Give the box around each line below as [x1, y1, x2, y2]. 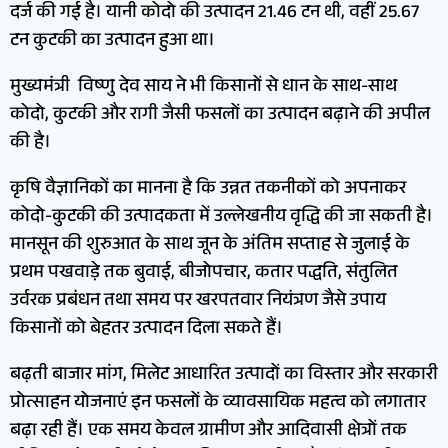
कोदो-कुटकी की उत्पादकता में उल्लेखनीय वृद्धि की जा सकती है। [10, 203, 433, 234]
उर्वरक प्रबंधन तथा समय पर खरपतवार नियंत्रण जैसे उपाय [10, 287, 386, 318]
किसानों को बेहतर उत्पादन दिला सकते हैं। [10, 315, 283, 346]
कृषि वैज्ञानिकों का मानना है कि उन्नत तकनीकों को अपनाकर [10, 175, 406, 206]
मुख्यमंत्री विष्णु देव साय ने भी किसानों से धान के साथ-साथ [10, 73, 397, 104]
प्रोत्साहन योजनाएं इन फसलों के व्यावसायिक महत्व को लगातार [10, 389, 426, 420]
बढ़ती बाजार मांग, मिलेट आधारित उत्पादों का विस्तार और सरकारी [10, 361, 438, 392]
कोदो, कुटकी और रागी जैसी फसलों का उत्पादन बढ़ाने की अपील [10, 101, 430, 132]
